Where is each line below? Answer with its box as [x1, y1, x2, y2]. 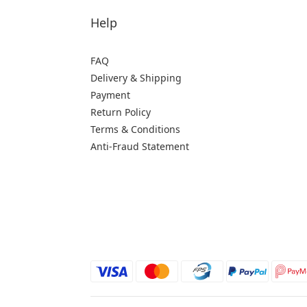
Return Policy [90, 106, 151, 119]
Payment [90, 88, 130, 101]
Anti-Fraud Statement [90, 140, 189, 153]
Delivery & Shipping [90, 71, 182, 84]
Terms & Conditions [90, 123, 180, 136]
